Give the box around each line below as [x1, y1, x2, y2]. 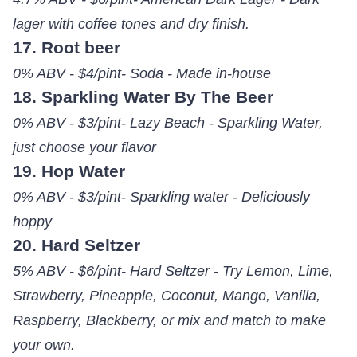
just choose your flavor [12, 138, 156, 155]
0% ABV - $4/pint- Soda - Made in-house [12, 64, 271, 81]
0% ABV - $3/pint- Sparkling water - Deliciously [12, 187, 310, 205]
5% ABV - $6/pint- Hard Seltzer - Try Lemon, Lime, [12, 261, 333, 279]
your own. [12, 335, 75, 353]
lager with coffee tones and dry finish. [12, 14, 249, 32]
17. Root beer [12, 37, 120, 57]
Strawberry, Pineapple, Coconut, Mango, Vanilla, [12, 286, 320, 304]
